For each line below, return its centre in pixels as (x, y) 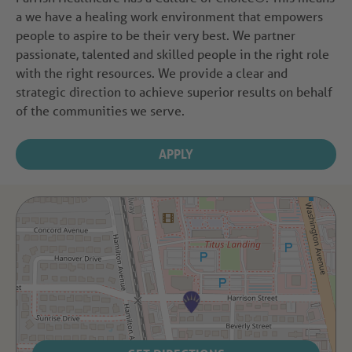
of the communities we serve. (100, 111)
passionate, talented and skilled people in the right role (172, 54)
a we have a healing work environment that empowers (169, 16)
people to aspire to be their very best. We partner (156, 35)
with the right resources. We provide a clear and (152, 73)
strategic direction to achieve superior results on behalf (174, 92)
